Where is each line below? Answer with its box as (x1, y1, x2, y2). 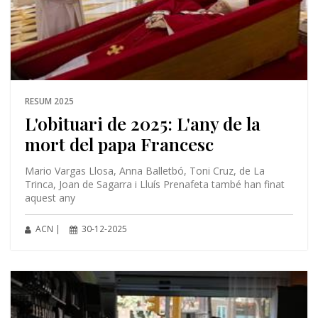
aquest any (24, 191, 75, 205)
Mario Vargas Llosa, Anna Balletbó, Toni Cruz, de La (24, 164, 265, 178)
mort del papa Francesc (24, 132, 214, 156)
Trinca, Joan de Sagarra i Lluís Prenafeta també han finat (24, 177, 285, 192)
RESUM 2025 (24, 95, 74, 108)
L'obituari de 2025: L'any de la (24, 111, 261, 136)
